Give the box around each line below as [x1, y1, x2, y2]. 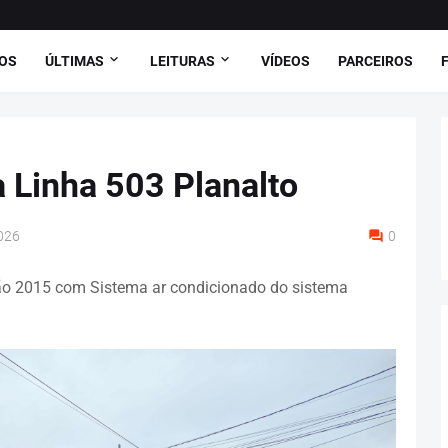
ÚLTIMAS [44, 52, 104, 69]
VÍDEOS [260, 52, 310, 69]
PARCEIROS [337, 52, 413, 69]
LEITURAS [149, 52, 215, 69]
